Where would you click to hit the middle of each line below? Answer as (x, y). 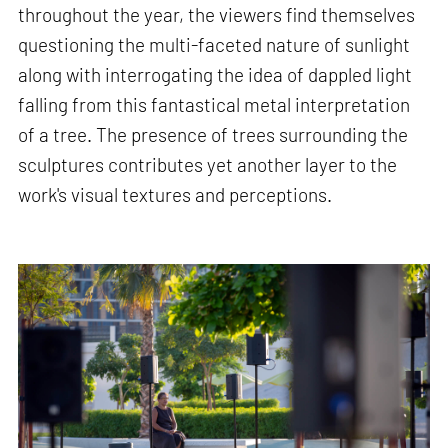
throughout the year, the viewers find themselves (217, 14)
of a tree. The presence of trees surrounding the (213, 134)
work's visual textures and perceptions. (175, 194)
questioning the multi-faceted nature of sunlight (214, 44)
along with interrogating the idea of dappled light (215, 74)
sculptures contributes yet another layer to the (208, 164)
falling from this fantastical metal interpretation (214, 104)
